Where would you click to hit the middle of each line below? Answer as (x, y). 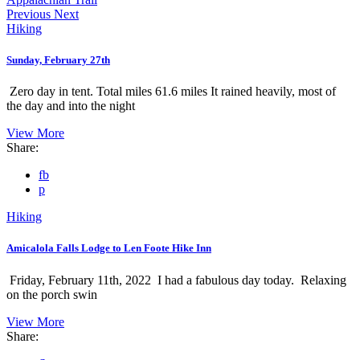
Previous (29, 14)
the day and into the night (71, 106)
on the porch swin (52, 294)
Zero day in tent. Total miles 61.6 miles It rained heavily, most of (171, 92)
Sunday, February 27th (58, 59)
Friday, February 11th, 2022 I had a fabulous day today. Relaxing (176, 280)
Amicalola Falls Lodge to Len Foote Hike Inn (109, 248)
